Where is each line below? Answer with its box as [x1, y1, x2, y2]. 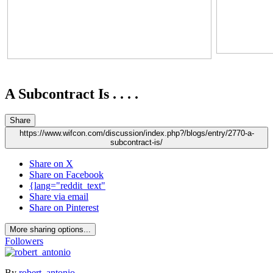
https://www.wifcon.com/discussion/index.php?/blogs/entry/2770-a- [19, 129, 254, 138]
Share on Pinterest [29, 202, 99, 213]
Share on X [29, 158, 73, 169]
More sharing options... [10, 225, 91, 235]
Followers [5, 236, 43, 247]
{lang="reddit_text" [29, 180, 105, 191]
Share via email [29, 191, 88, 202]
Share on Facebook [29, 169, 104, 180]
